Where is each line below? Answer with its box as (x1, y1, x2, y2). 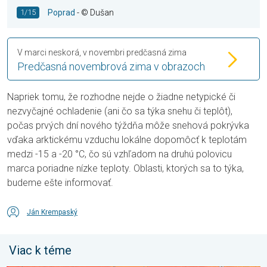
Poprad (48, 8, 75, 18)
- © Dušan (75, 8, 114, 18)
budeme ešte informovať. (7, 177, 113, 189)
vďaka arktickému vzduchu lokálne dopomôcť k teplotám (7, 134, 247, 146)
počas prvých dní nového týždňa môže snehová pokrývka (7, 120, 249, 132)
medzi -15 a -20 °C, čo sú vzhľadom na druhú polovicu (7, 148, 232, 160)
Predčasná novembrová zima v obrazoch (17, 60, 205, 73)
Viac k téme (9, 243, 72, 258)
